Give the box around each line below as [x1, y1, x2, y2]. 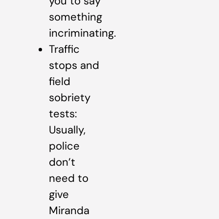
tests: [49, 107, 77, 121]
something [49, 10, 102, 24]
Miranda [49, 203, 89, 218]
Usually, [49, 123, 86, 137]
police [49, 139, 80, 153]
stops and [49, 58, 99, 73]
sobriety [49, 90, 90, 105]
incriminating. [49, 26, 116, 41]
